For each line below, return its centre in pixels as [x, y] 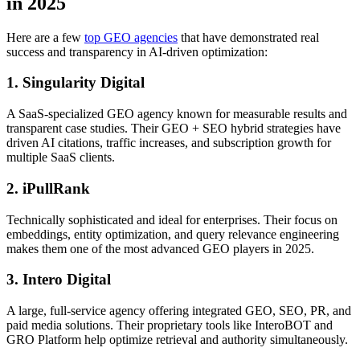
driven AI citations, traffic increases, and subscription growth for [169, 143]
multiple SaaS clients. [61, 157]
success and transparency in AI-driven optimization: [137, 51]
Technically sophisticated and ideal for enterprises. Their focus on [172, 219]
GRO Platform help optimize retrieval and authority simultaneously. [177, 339]
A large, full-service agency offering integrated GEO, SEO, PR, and [179, 310]
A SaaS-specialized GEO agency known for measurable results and [177, 114]
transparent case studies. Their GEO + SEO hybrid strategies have [174, 129]
